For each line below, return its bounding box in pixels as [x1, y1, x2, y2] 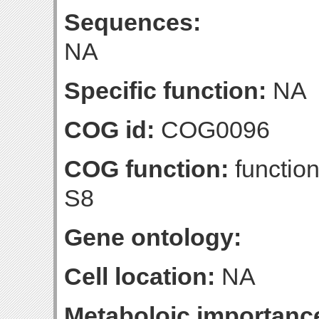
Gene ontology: [64, 224, 241, 251]
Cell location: [64, 263, 215, 290]
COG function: [64, 155, 229, 182]
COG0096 [155, 116, 270, 143]
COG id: [64, 116, 155, 143]
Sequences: [64, 9, 201, 36]
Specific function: [64, 77, 266, 104]
